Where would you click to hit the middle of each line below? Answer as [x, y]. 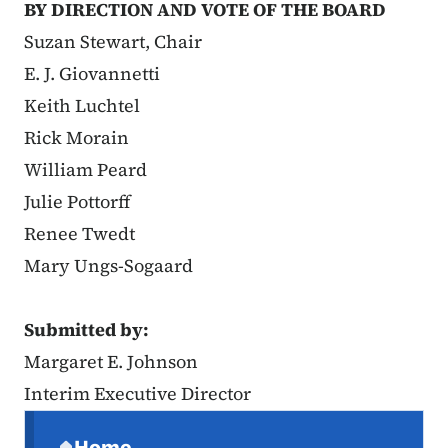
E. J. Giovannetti [92, 74]
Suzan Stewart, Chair [113, 42]
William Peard [85, 170]
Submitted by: [86, 330]
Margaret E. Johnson [125, 362]
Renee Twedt [79, 234]
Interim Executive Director [137, 394]
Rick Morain [76, 138]
